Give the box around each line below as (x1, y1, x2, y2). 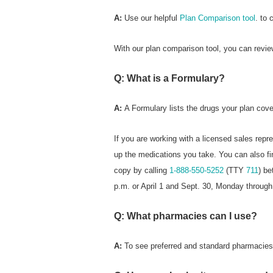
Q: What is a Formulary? (114, 73, 225, 84)
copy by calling (114, 166, 169, 175)
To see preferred (124, 241, 182, 251)
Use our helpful (124, 13, 180, 23)
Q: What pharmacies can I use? (114, 211, 257, 222)
